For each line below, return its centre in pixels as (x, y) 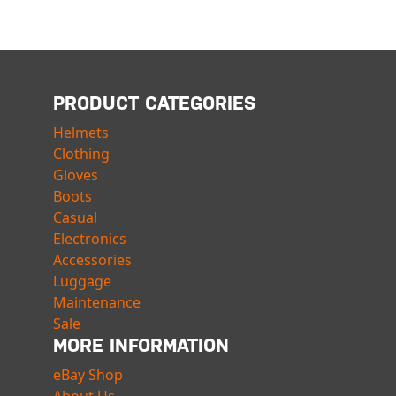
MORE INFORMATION (141, 346)
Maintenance (97, 303)
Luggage (82, 282)
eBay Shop (88, 375)
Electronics (90, 239)
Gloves (76, 175)
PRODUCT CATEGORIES (154, 103)
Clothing (81, 154)
